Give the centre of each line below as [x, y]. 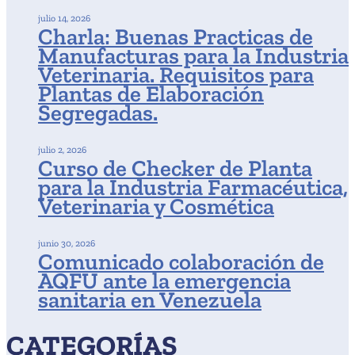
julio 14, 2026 [64, 18]
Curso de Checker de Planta [175, 168]
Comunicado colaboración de [181, 261]
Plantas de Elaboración [151, 94]
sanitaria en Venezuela [150, 300]
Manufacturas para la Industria [193, 55]
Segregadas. [98, 113]
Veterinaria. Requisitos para [176, 74]
